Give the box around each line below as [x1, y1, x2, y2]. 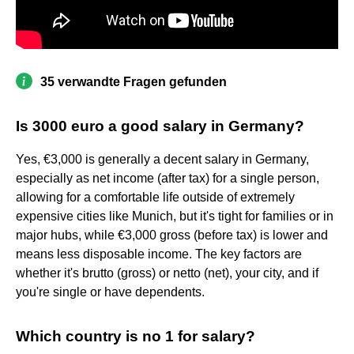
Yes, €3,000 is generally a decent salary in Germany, [16, 152, 309, 166]
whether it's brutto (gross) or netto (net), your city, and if [16, 265, 318, 280]
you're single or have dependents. [16, 284, 208, 299]
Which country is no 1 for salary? [16, 327, 255, 345]
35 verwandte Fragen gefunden [40, 74, 227, 88]
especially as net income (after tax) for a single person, [16, 171, 319, 185]
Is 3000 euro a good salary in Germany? [16, 117, 304, 134]
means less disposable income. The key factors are [16, 247, 302, 261]
